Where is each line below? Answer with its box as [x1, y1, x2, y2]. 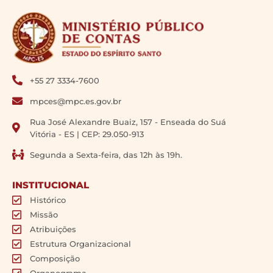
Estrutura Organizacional [30, 238, 132, 249]
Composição [30, 253, 80, 263]
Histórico [30, 194, 66, 205]
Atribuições [30, 224, 77, 234]
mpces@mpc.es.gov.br [30, 96, 122, 106]
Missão [30, 209, 58, 219]
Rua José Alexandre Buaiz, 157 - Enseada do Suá [30, 116, 227, 127]
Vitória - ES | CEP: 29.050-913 [30, 129, 144, 139]
